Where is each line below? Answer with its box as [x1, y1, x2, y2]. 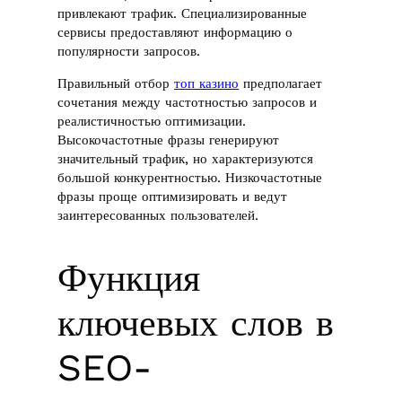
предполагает [239, 74, 323, 92]
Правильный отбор [57, 74, 175, 92]
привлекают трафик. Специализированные [57, 4, 308, 22]
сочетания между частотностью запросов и [57, 93, 318, 110]
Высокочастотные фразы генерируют [57, 131, 280, 148]
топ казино [174, 74, 240, 92]
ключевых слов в [57, 301, 335, 345]
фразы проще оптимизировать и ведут [57, 188, 288, 205]
